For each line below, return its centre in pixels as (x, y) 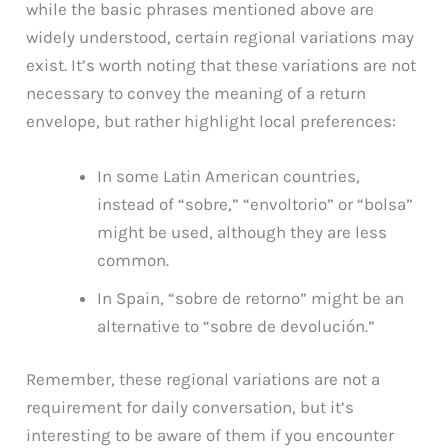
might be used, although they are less (242, 231)
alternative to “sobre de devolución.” (236, 325)
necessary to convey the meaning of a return (196, 92)
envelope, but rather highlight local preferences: (211, 120)
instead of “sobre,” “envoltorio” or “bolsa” (255, 203)
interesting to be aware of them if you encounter (210, 435)
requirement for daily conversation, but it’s (190, 407)
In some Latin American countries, (229, 175)
